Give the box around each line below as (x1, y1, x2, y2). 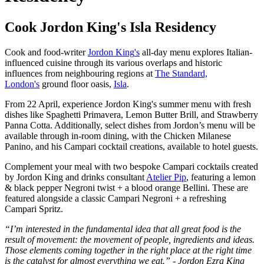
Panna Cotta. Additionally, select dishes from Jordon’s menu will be (5, 120, 255, 130)
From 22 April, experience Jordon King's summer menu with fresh (5, 98, 251, 109)
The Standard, (155, 68, 207, 78)
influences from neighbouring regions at (5, 68, 155, 78)
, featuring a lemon (186, 171, 256, 182)
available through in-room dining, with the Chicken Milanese (5, 130, 231, 141)
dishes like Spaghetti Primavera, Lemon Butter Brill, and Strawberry (5, 109, 258, 120)
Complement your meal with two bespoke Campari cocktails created (5, 161, 258, 171)
